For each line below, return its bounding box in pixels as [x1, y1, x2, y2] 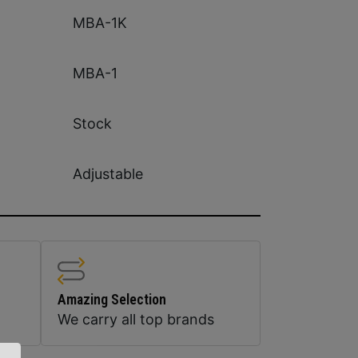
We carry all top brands [57, 310, 214, 328]
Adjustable [72, 165, 143, 183]
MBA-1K [72, 14, 127, 32]
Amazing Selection [57, 290, 166, 308]
